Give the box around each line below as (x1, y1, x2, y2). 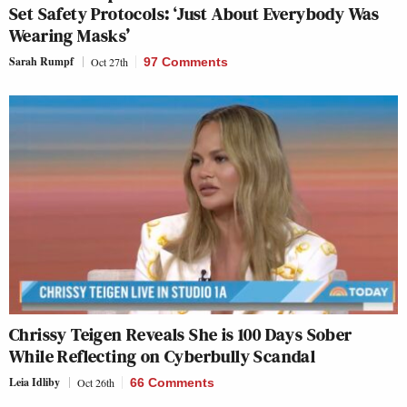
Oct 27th (91, 55, 128, 69)
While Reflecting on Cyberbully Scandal (9, 342, 316, 369)
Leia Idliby (9, 373, 60, 390)
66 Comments (130, 374, 214, 390)
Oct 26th (77, 374, 114, 390)
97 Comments (144, 55, 228, 69)
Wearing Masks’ (9, 23, 131, 48)
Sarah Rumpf (9, 54, 74, 69)
